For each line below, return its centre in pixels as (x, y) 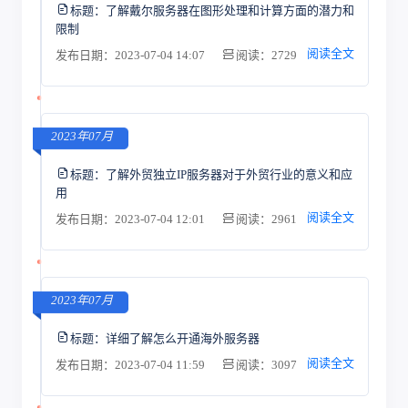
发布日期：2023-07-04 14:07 (131, 55)
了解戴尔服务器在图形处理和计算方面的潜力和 (229, 10)
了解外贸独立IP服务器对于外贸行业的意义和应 (229, 174)
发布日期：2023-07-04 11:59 (131, 365)
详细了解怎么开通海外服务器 (182, 338)
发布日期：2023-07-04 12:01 (131, 219)
